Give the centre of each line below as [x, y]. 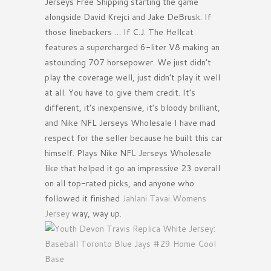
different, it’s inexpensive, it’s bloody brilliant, [132, 108]
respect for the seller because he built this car [134, 138]
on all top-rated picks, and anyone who [119, 184]
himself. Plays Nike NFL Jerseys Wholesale [128, 153]
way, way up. [96, 214]
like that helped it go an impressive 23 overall [132, 168]
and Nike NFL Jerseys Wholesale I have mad [130, 123]
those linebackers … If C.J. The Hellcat [119, 32]
